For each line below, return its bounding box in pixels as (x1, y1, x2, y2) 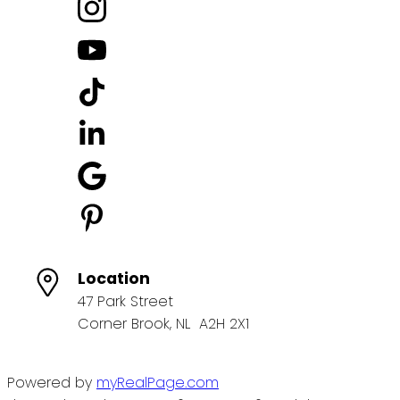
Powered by (7, 372, 96, 394)
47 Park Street (78, 291, 174, 312)
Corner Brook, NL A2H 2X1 (78, 313, 250, 335)
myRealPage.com (96, 372, 219, 394)
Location (78, 268, 151, 290)
